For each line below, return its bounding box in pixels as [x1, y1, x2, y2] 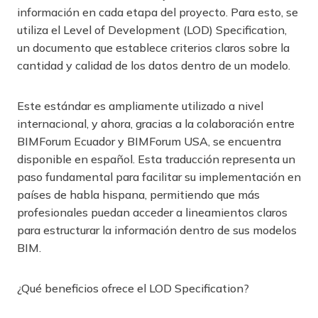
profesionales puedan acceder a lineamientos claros [17, 205, 287, 220]
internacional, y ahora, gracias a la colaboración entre [17, 116, 295, 131]
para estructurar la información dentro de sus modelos [17, 223, 297, 238]
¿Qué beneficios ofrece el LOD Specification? [17, 281, 249, 296]
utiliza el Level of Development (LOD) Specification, [17, 23, 287, 38]
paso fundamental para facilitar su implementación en [17, 170, 301, 185]
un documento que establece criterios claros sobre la [17, 40, 290, 55]
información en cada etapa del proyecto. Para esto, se [17, 5, 298, 20]
